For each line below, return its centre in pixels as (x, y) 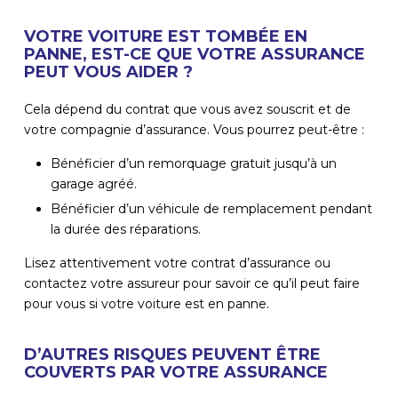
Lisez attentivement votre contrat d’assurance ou (177, 263)
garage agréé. (93, 183)
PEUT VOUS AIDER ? (108, 72)
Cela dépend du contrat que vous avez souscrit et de (187, 109)
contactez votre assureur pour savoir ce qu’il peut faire (191, 283)
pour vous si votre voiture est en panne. (146, 303)
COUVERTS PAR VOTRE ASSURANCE (175, 372)
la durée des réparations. (125, 229)
